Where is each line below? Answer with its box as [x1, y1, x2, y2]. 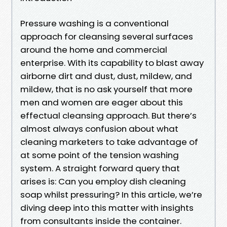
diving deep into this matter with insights [20, 201, 194, 214]
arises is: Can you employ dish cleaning [20, 175, 186, 187]
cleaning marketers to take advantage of [20, 135, 198, 148]
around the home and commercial [20, 43, 167, 56]
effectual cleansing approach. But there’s [20, 109, 197, 122]
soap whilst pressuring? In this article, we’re [20, 188, 202, 201]
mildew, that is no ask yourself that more [20, 83, 193, 95]
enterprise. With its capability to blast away [20, 56, 204, 69]
